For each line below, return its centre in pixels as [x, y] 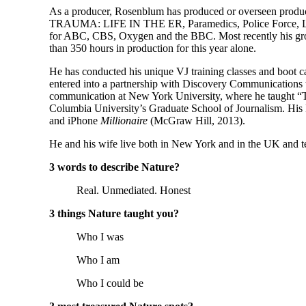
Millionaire [123, 121]
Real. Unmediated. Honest [134, 191]
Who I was [100, 237]
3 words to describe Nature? [114, 167]
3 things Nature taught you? [114, 214]
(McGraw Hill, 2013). [196, 121]
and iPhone [73, 121]
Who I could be [110, 283]
